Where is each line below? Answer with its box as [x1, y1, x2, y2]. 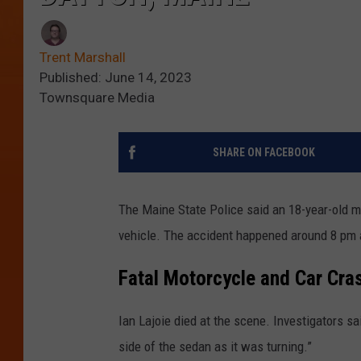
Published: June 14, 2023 [39, 69, 192, 86]
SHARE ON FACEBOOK [212, 146, 315, 160]
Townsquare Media [39, 89, 155, 106]
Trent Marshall [39, 49, 126, 66]
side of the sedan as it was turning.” [118, 338, 312, 355]
